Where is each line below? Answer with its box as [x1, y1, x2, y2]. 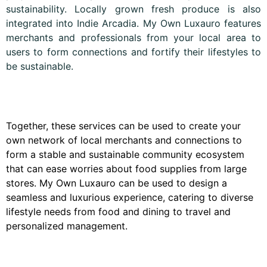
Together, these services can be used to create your [6, 120, 241, 132]
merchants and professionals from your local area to [6, 32, 261, 44]
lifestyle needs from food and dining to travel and [6, 206, 231, 218]
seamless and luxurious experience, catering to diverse [6, 191, 253, 203]
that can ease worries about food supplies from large [6, 163, 247, 175]
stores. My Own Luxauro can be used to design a [6, 177, 227, 189]
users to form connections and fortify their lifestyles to [6, 46, 261, 58]
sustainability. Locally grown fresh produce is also [6, 3, 261, 15]
